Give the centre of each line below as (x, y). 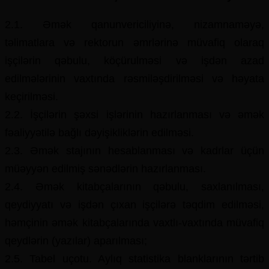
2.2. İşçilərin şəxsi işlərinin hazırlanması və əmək (134, 115)
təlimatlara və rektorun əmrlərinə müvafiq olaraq (134, 43)
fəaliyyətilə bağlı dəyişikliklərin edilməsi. (99, 133)
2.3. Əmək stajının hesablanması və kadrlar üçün (134, 151)
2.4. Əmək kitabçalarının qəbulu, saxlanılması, (134, 187)
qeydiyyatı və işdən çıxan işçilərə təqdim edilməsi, (134, 205)
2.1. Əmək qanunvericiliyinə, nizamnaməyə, (134, 25)
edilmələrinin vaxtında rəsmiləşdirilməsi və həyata (134, 79)
